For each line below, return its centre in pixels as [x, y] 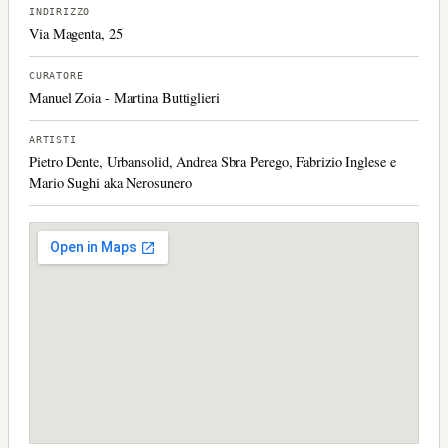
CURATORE [56, 75]
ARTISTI [53, 139]
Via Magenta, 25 [76, 33]
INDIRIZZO [60, 11]
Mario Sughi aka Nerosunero [110, 182]
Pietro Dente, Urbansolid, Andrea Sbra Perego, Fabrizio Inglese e [212, 161]
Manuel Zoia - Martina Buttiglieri [124, 97]
